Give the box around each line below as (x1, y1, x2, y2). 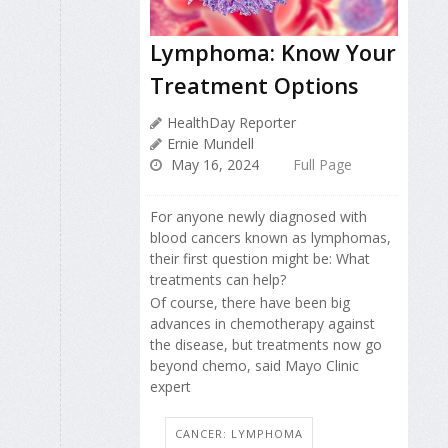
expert (150, 376, 191, 396)
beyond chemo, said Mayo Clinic (150, 355, 359, 375)
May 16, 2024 (167, 155, 259, 175)
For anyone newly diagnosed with (150, 207, 367, 227)
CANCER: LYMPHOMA (175, 425, 303, 441)
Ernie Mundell (167, 134, 254, 154)
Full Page (293, 155, 352, 175)
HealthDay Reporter (167, 113, 296, 133)
